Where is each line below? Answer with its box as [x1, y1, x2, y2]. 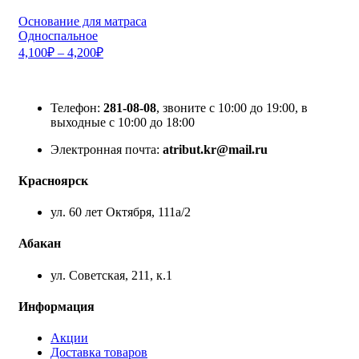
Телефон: [50, 100, 103, 115]
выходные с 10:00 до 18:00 [50, 115, 195, 129]
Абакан [18, 236, 61, 251]
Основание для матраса [18, 14, 147, 28]
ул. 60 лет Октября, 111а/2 [50, 205, 191, 220]
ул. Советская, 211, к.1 [50, 268, 172, 282]
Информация [18, 299, 95, 313]
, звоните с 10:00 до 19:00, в [156, 100, 308, 115]
